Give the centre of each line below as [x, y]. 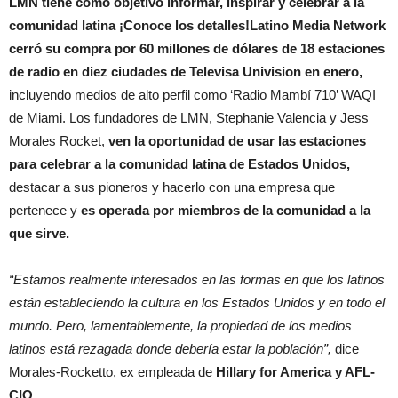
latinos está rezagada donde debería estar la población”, [170, 348]
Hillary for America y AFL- [295, 371]
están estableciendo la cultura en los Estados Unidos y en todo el [197, 302]
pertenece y [45, 210]
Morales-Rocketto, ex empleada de [112, 371]
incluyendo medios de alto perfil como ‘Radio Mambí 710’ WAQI [192, 94]
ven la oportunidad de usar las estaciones [237, 140]
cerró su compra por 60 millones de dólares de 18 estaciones [197, 48]
